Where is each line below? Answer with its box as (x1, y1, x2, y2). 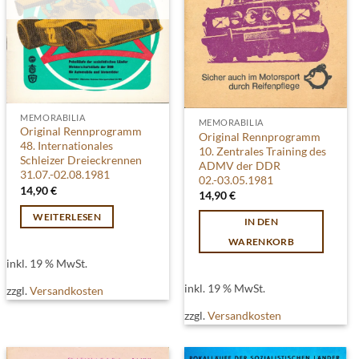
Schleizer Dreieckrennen (20, 153, 143, 167)
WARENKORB (228, 236, 295, 248)
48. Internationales (20, 139, 114, 153)
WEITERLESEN (33, 212, 101, 223)
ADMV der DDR (198, 158, 280, 172)
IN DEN (244, 216, 279, 228)
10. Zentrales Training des (198, 143, 326, 158)
